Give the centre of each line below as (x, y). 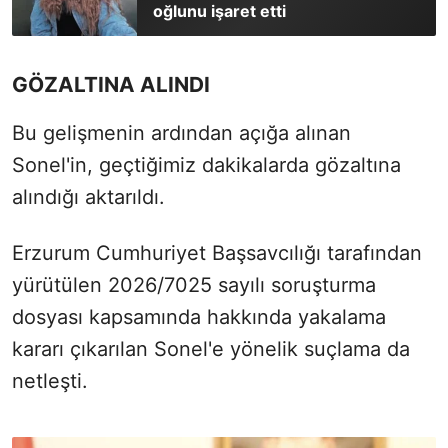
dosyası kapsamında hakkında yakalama (199, 316)
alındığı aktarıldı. (91, 196)
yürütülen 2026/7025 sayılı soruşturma (194, 284)
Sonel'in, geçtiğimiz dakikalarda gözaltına (206, 164)
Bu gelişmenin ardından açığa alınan (181, 132)
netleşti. (50, 380)
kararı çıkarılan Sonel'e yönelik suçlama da (211, 348)
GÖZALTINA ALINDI (111, 84)
